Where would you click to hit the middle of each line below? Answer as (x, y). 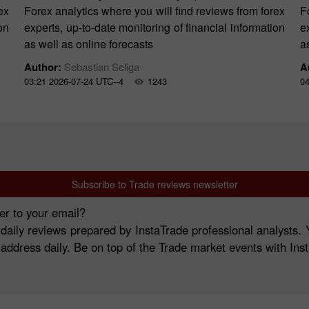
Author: (44, 67)
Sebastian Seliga (102, 67)
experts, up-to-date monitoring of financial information (154, 27)
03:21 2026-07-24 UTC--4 (74, 81)
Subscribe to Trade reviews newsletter (154, 184)
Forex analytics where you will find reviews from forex (154, 11)
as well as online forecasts (89, 44)
